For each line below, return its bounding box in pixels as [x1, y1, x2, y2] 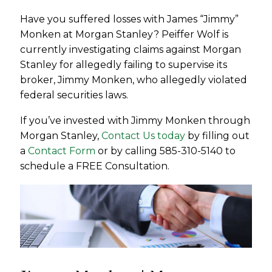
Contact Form [28, 145, 96, 157]
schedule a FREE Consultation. [20, 160, 170, 172]
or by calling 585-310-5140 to [95, 145, 236, 157]
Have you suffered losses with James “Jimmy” [20, 13, 239, 25]
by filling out [185, 130, 250, 142]
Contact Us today [101, 130, 186, 142]
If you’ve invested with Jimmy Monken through [20, 115, 251, 127]
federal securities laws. [20, 89, 129, 101]
